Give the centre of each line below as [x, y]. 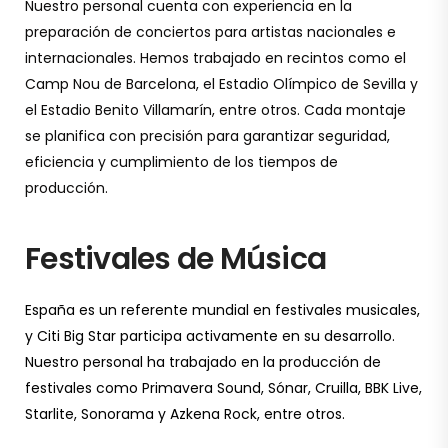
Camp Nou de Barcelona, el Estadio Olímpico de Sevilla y [221, 84]
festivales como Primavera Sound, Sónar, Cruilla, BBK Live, [223, 388]
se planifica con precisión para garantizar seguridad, [207, 136]
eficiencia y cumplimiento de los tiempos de [181, 162]
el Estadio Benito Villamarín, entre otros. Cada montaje [215, 110]
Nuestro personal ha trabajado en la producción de [203, 362]
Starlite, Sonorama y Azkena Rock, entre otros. [185, 414]
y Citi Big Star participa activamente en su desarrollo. [210, 336]
